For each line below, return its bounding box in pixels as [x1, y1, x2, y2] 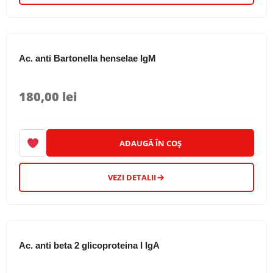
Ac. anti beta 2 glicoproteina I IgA [19, 240, 160, 250]
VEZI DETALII [108, 172, 156, 183]
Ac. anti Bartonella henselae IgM [19, 53, 156, 63]
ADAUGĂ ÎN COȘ [119, 137, 182, 149]
